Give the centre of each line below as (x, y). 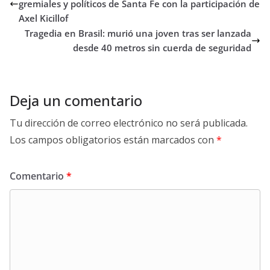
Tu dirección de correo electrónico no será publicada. (129, 123)
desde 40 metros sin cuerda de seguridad (162, 48)
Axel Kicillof (43, 18)
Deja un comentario (76, 101)
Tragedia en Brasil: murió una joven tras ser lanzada (138, 33)
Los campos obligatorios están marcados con (113, 140)
